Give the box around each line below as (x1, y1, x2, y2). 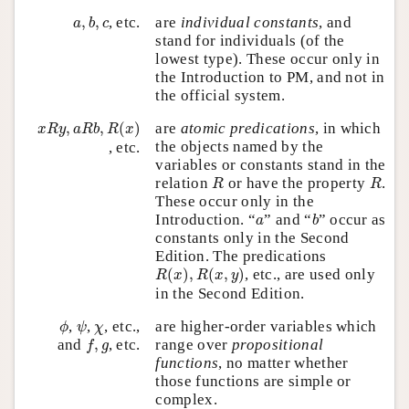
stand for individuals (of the (155, 31, 345, 49)
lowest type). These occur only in (155, 49, 381, 68)
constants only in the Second (155, 228, 350, 246)
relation (155, 173, 213, 192)
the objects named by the (155, 137, 324, 155)
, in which (314, 119, 382, 137)
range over (155, 335, 232, 353)
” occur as (318, 210, 386, 228)
